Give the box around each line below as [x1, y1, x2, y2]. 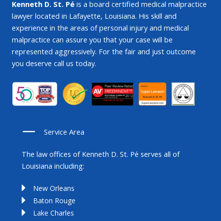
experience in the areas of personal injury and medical [12, 23, 189, 33]
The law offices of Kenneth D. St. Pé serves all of [22, 148, 180, 159]
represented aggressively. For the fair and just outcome [12, 46, 196, 57]
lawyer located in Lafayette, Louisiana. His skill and [12, 11, 177, 21]
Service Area [44, 126, 84, 137]
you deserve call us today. [12, 58, 96, 69]
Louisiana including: [22, 160, 84, 171]
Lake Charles [33, 208, 74, 218]
